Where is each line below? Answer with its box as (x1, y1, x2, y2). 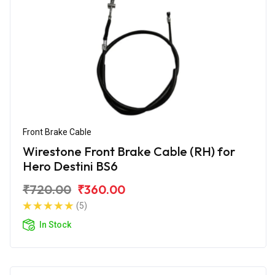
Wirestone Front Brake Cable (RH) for (23, 143, 235, 159)
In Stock (39, 219, 71, 230)
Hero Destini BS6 (23, 158, 118, 174)
